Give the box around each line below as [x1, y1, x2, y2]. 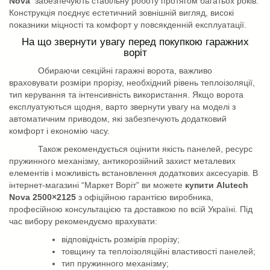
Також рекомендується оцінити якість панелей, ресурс [38, 143, 253, 154]
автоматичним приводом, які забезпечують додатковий [9, 113, 227, 124]
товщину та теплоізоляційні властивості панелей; [61, 246, 256, 256]
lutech [222, 180, 248, 190]
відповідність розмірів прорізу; [61, 234, 180, 244]
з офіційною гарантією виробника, [76, 192, 213, 202]
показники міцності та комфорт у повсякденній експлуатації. [9, 19, 246, 30]
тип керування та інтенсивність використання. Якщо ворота [9, 89, 243, 99]
